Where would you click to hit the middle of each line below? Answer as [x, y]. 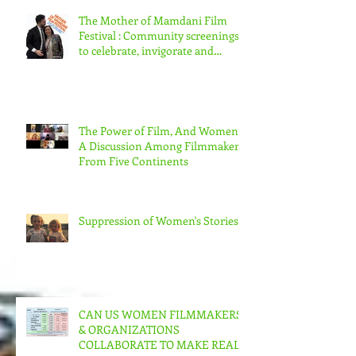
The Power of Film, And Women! [160, 156]
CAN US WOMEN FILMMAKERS [161, 339]
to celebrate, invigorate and [146, 75]
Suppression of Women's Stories [159, 246]
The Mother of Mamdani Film [153, 45]
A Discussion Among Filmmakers [161, 171]
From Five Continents [133, 186]
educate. [99, 91]
